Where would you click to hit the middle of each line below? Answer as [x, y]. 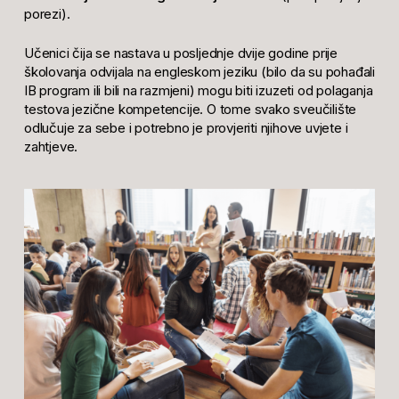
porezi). [47, 14]
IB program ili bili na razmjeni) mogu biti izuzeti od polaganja [198, 90]
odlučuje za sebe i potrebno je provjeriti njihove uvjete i [186, 127]
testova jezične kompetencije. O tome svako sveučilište [190, 109]
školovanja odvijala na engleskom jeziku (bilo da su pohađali [199, 71]
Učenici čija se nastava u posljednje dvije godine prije [180, 53]
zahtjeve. [51, 146]
